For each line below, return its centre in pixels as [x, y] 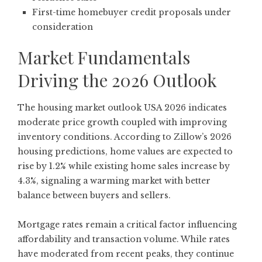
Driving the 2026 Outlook [117, 80]
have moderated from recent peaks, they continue [126, 254]
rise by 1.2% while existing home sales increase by [124, 166]
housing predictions [61, 151]
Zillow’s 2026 [203, 137]
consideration [63, 27]
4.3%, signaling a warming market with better [114, 180]
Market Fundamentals [104, 57]
